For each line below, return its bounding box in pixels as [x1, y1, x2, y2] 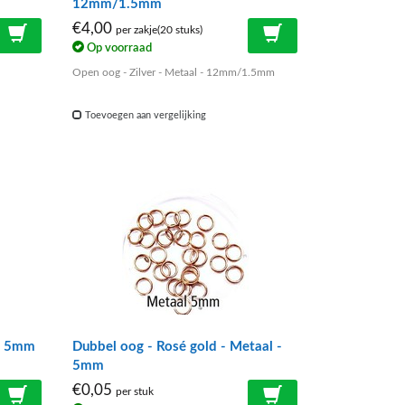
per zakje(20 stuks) [116, 24, 203, 35]
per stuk [116, 387, 155, 398]
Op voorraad [84, 42, 153, 54]
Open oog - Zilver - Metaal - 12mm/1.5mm [72, 67, 276, 79]
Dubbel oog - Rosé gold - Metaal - [72, 340, 283, 354]
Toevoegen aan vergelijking [82, 110, 207, 121]
